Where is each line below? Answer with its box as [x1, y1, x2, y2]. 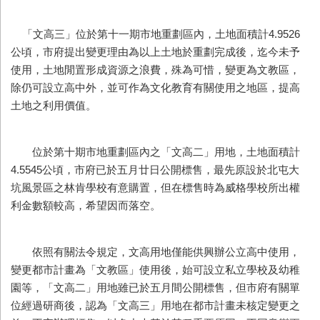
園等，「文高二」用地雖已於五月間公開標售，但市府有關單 [11, 281, 300, 294]
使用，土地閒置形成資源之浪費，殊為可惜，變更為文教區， [11, 64, 300, 76]
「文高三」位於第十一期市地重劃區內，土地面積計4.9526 [11, 28, 300, 40]
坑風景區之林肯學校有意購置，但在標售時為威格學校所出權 [11, 181, 300, 194]
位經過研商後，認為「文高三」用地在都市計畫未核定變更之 [11, 299, 300, 311]
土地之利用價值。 [11, 99, 96, 111]
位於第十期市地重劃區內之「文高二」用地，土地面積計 [11, 146, 300, 158]
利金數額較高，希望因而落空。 [11, 199, 161, 211]
